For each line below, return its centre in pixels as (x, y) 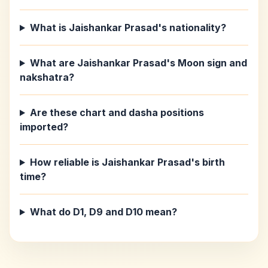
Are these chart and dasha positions (117, 112)
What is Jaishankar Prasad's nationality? (128, 28)
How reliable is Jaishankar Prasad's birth (127, 162)
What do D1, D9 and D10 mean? (103, 212)
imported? (44, 127)
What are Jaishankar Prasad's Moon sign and (138, 63)
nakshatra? (47, 77)
